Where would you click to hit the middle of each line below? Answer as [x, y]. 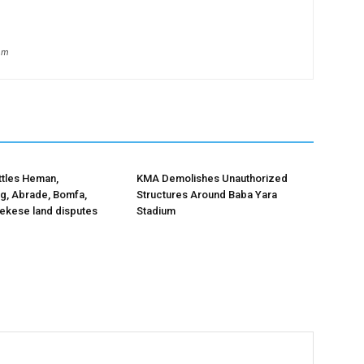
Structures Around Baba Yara [207, 195]
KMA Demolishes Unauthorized [212, 178]
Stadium [156, 211]
